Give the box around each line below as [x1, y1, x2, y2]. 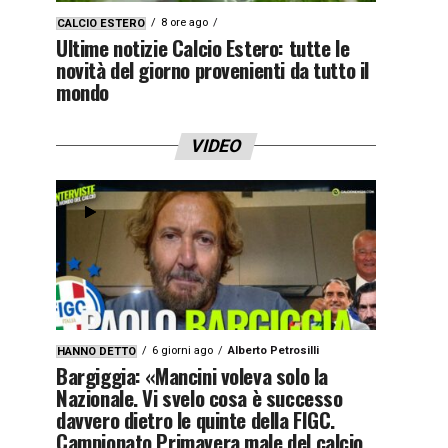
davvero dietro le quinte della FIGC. [56, 403, 336, 435]
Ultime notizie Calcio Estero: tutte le [56, 31, 350, 63]
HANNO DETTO [57, 344, 136, 358]
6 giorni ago [152, 343, 213, 357]
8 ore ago [161, 15, 208, 29]
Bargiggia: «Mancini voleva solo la [56, 359, 328, 391]
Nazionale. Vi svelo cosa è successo [56, 381, 343, 413]
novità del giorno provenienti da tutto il [56, 53, 369, 85]
